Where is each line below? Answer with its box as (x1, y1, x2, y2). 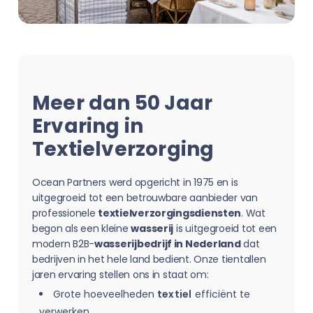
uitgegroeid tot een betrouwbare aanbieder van (32, 191, 258, 205)
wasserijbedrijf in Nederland (94, 237, 241, 251)
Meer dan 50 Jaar (32, 89, 213, 117)
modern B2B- (32, 237, 95, 251)
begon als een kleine (32, 221, 131, 235)
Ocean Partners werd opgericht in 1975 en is (32, 175, 238, 189)
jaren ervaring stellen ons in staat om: (32, 268, 209, 282)
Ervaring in (32, 112, 144, 140)
